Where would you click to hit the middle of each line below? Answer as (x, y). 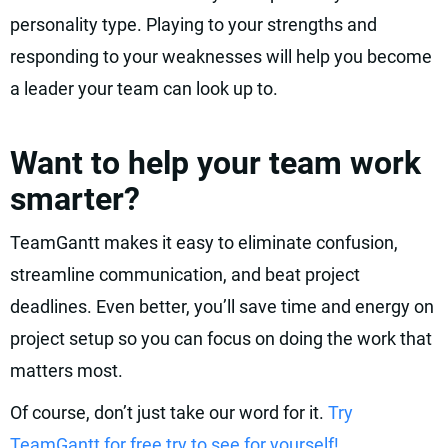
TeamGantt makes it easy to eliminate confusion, (204, 242)
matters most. (66, 370)
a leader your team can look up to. (144, 88)
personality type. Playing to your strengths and (193, 24)
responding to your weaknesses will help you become (221, 56)
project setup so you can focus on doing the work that (221, 338)
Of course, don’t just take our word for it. (169, 412)
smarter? (75, 199)
